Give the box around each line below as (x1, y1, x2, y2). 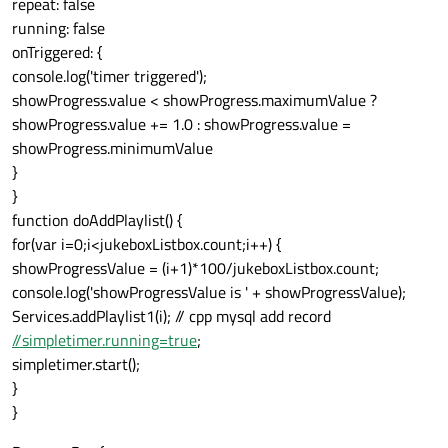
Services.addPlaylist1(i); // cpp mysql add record (12, 304, 331, 329)
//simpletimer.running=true (12, 328, 197, 353)
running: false (12, 16, 105, 41)
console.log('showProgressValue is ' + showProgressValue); (12, 280, 406, 305)
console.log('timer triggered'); (12, 64, 207, 89)
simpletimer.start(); (12, 352, 140, 377)
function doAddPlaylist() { (12, 208, 183, 233)
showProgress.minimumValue (12, 136, 213, 161)
